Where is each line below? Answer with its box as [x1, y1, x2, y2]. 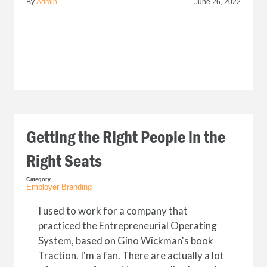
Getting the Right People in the [26, 126, 225, 148]
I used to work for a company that [38, 204, 188, 217]
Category [26, 176, 51, 182]
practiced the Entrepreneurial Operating [38, 219, 217, 232]
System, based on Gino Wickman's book [38, 234, 213, 247]
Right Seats [26, 150, 102, 172]
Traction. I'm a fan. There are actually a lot [38, 249, 224, 262]
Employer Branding [26, 182, 92, 191]
